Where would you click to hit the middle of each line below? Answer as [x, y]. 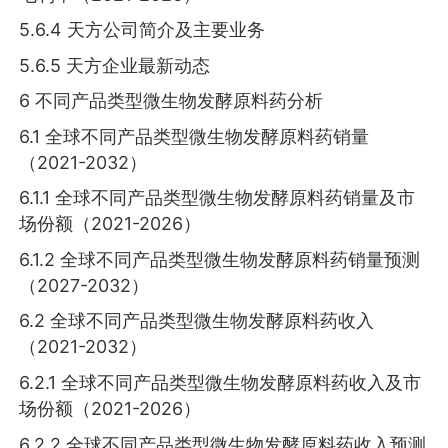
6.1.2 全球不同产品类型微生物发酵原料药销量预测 [220, 259]
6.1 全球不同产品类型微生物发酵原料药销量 [194, 136]
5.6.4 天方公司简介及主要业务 [142, 30]
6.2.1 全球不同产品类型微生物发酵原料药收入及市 [220, 382]
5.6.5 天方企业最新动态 [115, 65]
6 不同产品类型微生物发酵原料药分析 [171, 101]
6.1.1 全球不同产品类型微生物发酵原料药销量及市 [217, 198]
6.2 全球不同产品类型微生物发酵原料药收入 [197, 321]
